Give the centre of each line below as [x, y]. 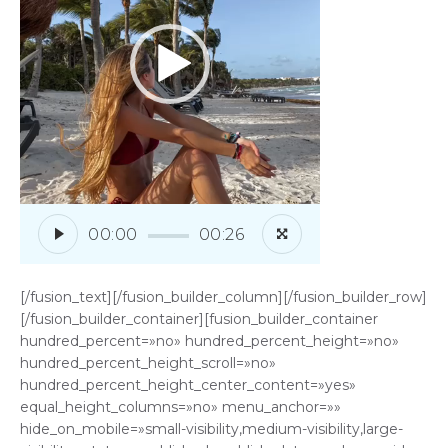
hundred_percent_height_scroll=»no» [148, 363]
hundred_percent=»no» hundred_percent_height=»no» [209, 341]
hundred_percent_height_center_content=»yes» [188, 385]
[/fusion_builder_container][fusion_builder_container [199, 319]
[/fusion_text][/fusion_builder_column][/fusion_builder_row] [223, 297]
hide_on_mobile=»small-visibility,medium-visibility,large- [211, 429]
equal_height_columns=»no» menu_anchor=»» [180, 407]
